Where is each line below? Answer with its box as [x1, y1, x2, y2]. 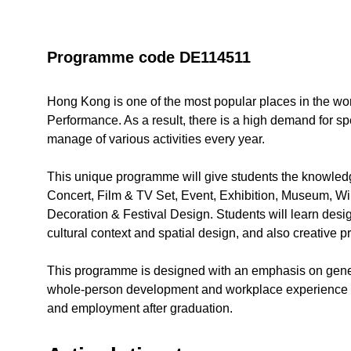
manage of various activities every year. [47, 132, 266, 146]
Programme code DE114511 [47, 48, 251, 66]
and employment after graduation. [47, 301, 233, 315]
